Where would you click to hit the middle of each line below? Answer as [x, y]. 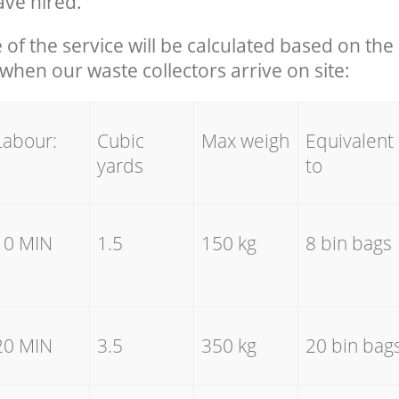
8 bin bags [348, 244]
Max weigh [245, 141]
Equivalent [349, 141]
